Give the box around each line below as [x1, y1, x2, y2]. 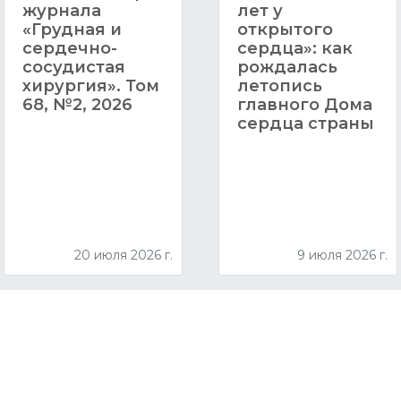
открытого [236, 20, 333, 40]
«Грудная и [21, 20, 122, 40]
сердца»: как [236, 38, 353, 59]
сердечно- [21, 38, 117, 59]
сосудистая [21, 57, 125, 78]
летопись [236, 76, 322, 97]
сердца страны [236, 114, 374, 134]
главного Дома [236, 95, 372, 115]
